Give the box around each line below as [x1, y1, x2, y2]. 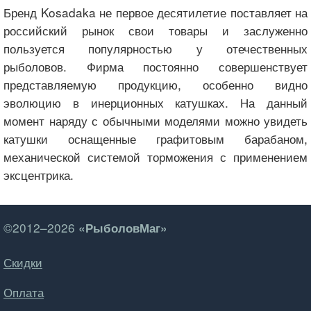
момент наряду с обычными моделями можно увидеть [3, 111, 308, 129]
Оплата [3, 283, 44, 301]
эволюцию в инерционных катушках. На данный [3, 93, 308, 111]
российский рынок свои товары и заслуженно [3, 21, 308, 39]
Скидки [3, 253, 42, 271]
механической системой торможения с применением [3, 147, 308, 165]
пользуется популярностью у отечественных [3, 39, 308, 57]
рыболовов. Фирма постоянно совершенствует [3, 57, 308, 75]
